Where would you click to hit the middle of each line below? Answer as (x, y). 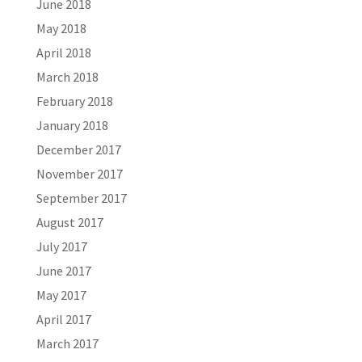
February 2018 (74, 101)
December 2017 (78, 149)
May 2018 (61, 28)
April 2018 (63, 53)
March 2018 (67, 77)
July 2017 (61, 246)
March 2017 (67, 343)
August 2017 (69, 222)
